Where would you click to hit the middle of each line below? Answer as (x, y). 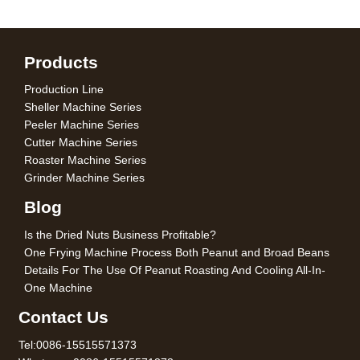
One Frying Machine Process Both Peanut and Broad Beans (177, 252)
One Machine (58, 287)
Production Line (64, 90)
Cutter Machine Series (81, 143)
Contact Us (64, 317)
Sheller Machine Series (83, 107)
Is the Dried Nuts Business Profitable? (120, 234)
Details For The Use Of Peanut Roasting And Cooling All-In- (175, 270)
